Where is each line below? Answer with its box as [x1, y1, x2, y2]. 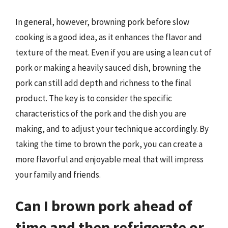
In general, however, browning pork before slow [15, 16, 189, 27]
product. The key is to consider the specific [15, 92, 172, 104]
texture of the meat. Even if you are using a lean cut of [15, 46, 212, 58]
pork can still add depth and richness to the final [15, 77, 191, 89]
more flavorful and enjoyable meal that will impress [15, 153, 204, 165]
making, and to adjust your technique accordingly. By [15, 123, 209, 134]
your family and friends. [15, 168, 101, 180]
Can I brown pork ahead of [15, 196, 192, 215]
